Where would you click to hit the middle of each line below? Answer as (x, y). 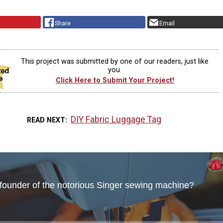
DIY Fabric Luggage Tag (116, 119)
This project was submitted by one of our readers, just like (115, 61)
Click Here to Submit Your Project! (115, 81)
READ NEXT (46, 120)
